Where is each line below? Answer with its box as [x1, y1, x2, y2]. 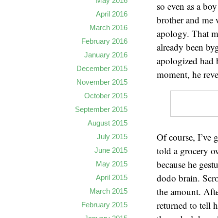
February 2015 [81, 200, 127, 209]
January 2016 [84, 51, 127, 59]
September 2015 [75, 105, 127, 113]
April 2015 [96, 173, 127, 182]
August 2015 [88, 119, 127, 127]
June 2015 [94, 146, 127, 154]
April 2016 [96, 10, 127, 18]
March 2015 [90, 187, 127, 195]
